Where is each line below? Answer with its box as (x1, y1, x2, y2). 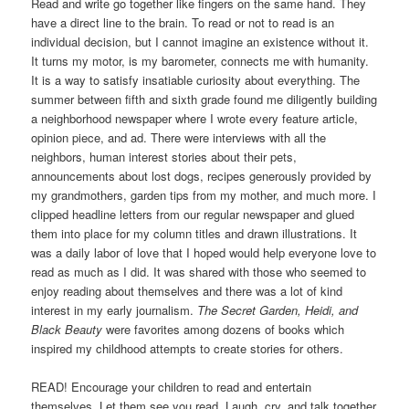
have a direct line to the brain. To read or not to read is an (31, 13, 335, 31)
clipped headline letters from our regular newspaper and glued (31, 204, 355, 223)
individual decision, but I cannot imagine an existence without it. (31, 32, 370, 50)
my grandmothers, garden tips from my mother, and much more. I (31, 185, 377, 204)
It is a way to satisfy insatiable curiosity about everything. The (31, 70, 361, 89)
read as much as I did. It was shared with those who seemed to (31, 262, 367, 280)
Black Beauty (31, 320, 107, 338)
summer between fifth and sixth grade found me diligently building (31, 89, 378, 108)
